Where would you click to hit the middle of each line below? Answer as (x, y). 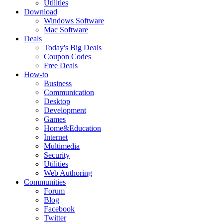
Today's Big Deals (73, 47)
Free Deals (61, 65)
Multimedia (62, 146)
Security (57, 155)
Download (41, 11)
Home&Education (72, 128)
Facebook (59, 209)
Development (65, 110)
